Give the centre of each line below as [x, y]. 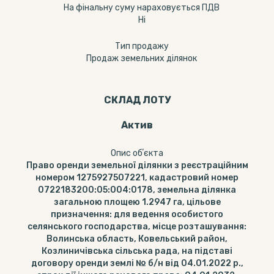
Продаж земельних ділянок [142, 58]
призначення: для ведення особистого [137, 214]
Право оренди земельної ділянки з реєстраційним [137, 165]
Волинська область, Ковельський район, [137, 239]
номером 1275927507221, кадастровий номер [137, 178]
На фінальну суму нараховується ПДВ [142, 8]
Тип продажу [142, 46]
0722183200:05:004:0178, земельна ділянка [137, 190]
